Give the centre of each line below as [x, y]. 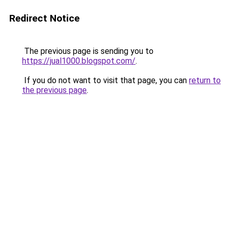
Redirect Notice [44, 18]
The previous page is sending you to [88, 51]
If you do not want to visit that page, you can [106, 80]
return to [205, 80]
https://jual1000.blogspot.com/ [79, 61]
